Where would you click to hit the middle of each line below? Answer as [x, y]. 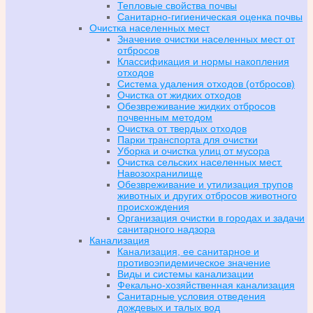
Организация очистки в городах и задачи [211, 218]
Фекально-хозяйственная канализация [206, 285]
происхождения [153, 206]
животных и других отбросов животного [207, 195]
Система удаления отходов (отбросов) [206, 83]
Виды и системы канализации [185, 274]
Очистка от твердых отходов [182, 128]
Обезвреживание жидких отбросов [196, 106]
